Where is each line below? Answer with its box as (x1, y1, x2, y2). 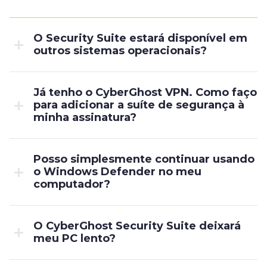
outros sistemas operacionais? (33, 44, 207, 57)
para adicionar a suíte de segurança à (33, 98, 244, 111)
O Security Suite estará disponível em (33, 31, 247, 45)
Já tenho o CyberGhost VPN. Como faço (33, 85, 257, 99)
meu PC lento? (33, 231, 116, 245)
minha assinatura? (33, 110, 136, 124)
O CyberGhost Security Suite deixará (33, 219, 241, 232)
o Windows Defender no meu (33, 164, 201, 178)
